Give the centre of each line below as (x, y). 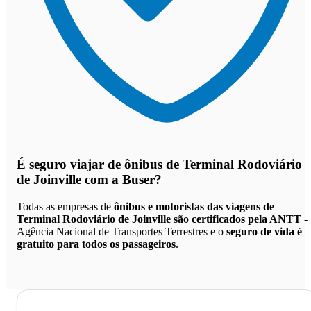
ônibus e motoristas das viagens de (194, 206)
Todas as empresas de (65, 206)
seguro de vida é (264, 231)
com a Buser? (121, 179)
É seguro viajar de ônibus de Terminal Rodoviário (159, 164)
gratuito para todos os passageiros (96, 244)
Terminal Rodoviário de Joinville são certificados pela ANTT (159, 219)
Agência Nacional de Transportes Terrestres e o (121, 231)
